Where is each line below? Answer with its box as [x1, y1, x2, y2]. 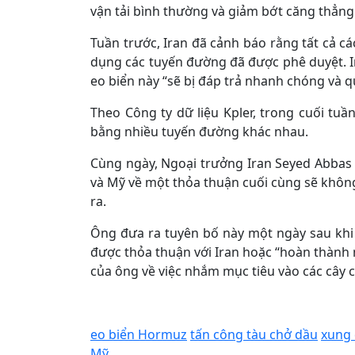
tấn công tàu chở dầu [190, 326, 318, 343]
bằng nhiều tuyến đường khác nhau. [90, 123, 308, 140]
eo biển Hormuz [90, 326, 187, 343]
